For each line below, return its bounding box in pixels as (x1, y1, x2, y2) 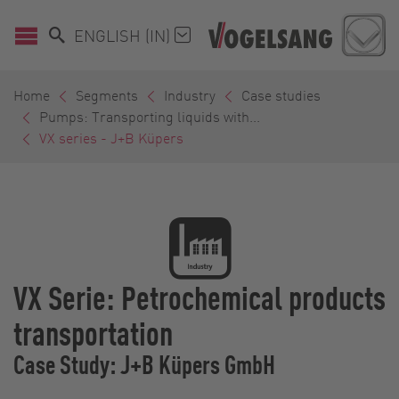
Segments (76, 85, 138, 105)
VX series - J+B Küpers (39, 128, 183, 148)
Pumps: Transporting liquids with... (39, 107, 260, 126)
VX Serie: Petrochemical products (13, 275, 386, 319)
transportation (13, 311, 173, 354)
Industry (164, 85, 216, 105)
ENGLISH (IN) (74, 24, 175, 45)
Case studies (241, 85, 321, 105)
